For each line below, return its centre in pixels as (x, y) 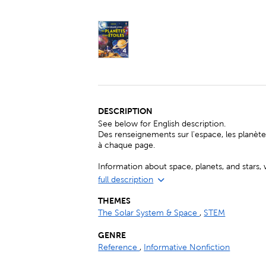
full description (126, 180)
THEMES (115, 201)
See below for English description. (162, 124)
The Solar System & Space (149, 213)
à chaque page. (127, 145)
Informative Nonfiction (187, 248)
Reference (119, 248)
